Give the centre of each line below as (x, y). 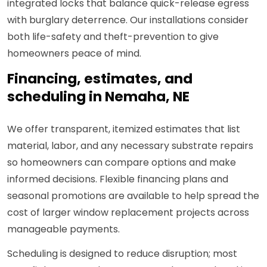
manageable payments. (63, 229)
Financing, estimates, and (100, 79)
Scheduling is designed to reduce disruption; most (122, 254)
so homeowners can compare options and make (122, 163)
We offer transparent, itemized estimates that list (124, 129)
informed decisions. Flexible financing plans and (118, 179)
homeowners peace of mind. (74, 54)
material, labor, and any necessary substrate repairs (130, 146)
